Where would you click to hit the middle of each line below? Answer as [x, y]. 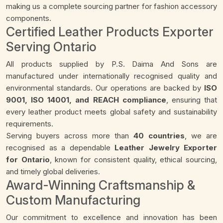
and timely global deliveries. [53, 172]
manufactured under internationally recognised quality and [111, 76]
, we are [201, 136]
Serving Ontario [51, 47]
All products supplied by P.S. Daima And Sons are [111, 64]
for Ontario [28, 160]
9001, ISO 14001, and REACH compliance [86, 100]
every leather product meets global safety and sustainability [111, 112]
